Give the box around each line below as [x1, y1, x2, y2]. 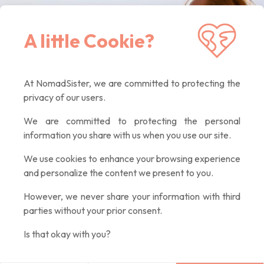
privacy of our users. [24, 91, 105, 103]
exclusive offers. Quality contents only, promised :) [12, 34, 249, 48]
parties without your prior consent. [24, 204, 162, 216]
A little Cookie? [24, 29, 154, 52]
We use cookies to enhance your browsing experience [24, 153, 240, 164]
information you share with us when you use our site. [24, 129, 231, 141]
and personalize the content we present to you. [24, 167, 213, 179]
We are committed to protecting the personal [24, 115, 240, 127]
